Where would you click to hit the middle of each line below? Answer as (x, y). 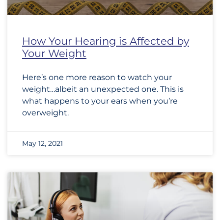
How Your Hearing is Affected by (106, 41)
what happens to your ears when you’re (100, 101)
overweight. (45, 113)
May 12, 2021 (42, 143)
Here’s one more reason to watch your (97, 77)
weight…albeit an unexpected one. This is (103, 89)
